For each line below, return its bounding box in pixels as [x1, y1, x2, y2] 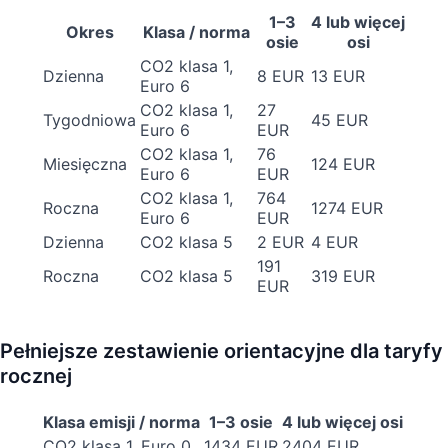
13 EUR [311, 65, 365, 86]
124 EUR [311, 153, 375, 174]
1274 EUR [311, 197, 383, 218]
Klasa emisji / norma [43, 411, 200, 432]
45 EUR [311, 109, 368, 130]
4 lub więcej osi [282, 411, 403, 432]
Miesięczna [43, 153, 127, 174]
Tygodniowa [43, 109, 136, 130]
